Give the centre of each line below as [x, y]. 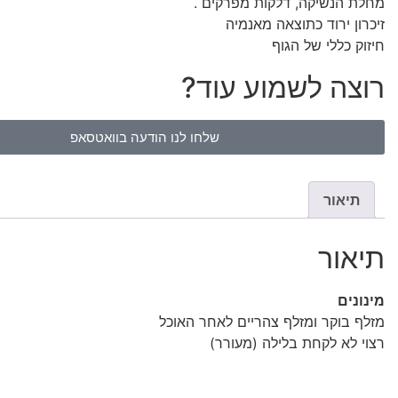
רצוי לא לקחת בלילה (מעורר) [297, 342]
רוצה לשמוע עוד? [283, 88]
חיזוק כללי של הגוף [328, 45]
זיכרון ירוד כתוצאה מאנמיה [305, 24]
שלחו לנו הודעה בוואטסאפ [145, 137]
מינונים [361, 300]
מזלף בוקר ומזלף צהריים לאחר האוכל [272, 321]
